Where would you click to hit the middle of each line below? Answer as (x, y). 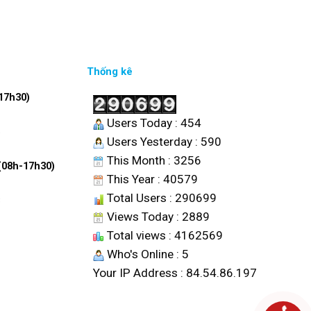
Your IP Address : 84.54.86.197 (175, 273)
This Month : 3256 (152, 161)
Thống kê (102, 71)
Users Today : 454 (152, 123)
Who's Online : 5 (146, 254)
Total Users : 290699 (160, 198)
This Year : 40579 (151, 179)
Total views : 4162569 (163, 236)
